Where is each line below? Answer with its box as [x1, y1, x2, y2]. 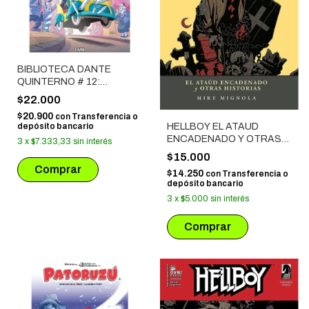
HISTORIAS [166, 146, 220, 157]
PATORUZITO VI [17, 88, 91, 99]
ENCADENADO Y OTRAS [166, 133, 281, 144]
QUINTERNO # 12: [17, 76, 100, 87]
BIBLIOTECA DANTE [17, 63, 111, 74]
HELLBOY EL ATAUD [166, 121, 259, 132]
